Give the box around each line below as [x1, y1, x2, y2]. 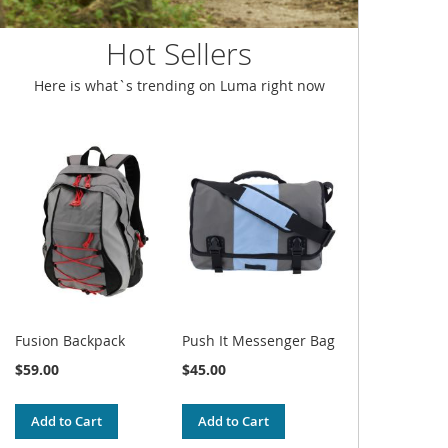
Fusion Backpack [15, 330, 125, 350]
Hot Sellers [106, 33, 253, 74]
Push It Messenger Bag [182, 330, 336, 350]
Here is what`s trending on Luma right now [33, 75, 325, 95]
